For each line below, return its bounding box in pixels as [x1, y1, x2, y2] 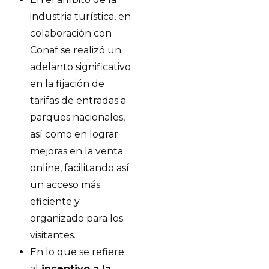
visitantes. [30, 229, 76, 241]
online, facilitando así [30, 162, 129, 174]
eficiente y [30, 196, 80, 207]
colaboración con [30, 28, 112, 39]
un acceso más [30, 179, 100, 190]
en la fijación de [30, 78, 104, 89]
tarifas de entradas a [30, 95, 126, 106]
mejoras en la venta [30, 145, 123, 157]
